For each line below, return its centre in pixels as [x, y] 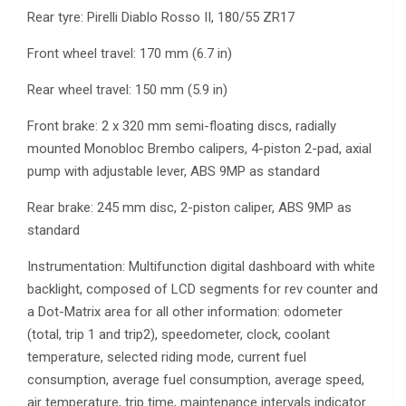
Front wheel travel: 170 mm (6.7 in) [130, 54]
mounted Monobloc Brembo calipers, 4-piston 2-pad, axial [199, 149]
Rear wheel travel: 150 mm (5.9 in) [127, 90]
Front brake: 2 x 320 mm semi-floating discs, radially [182, 126]
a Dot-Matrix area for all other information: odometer [185, 312]
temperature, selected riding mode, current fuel [167, 358]
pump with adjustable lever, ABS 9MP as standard [174, 172]
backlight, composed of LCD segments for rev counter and [203, 290]
